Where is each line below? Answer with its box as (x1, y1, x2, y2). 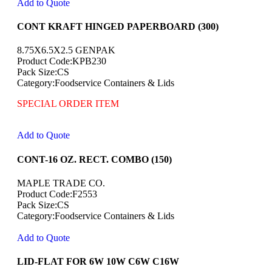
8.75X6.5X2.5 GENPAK (17, 45, 115, 56)
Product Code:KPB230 (17, 56, 106, 67)
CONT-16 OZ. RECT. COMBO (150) (17, 154, 172, 165)
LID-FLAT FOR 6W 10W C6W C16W (17, 256, 179, 267)
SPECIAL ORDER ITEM (17, 98, 119, 109)
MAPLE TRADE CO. (17, 177, 105, 188)
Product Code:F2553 (17, 188, 97, 199)
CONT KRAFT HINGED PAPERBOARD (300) (17, 21, 219, 32)
